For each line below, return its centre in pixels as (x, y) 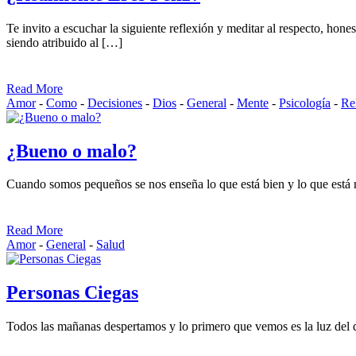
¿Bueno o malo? (72, 151)
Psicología (305, 103)
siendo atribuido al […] (64, 42)
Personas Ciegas (72, 293)
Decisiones (115, 103)
